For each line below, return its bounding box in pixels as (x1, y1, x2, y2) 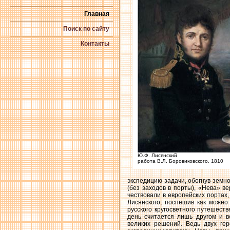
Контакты (81, 40, 109, 47)
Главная (84, 10, 109, 17)
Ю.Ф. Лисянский (138, 152, 177, 159)
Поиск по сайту (63, 25, 109, 32)
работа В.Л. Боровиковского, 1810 (138, 158, 223, 164)
